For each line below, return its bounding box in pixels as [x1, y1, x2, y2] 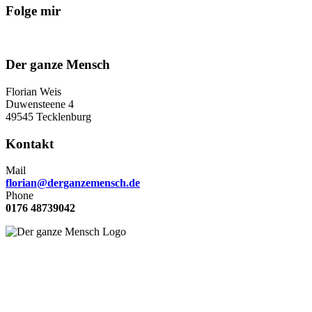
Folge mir [6, 3, 61, 18]
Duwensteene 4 [6, 97, 74, 110]
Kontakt [6, 136, 54, 151]
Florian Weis [6, 85, 61, 97]
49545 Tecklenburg [6, 110, 91, 123]
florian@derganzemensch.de [6, 177, 140, 189]
